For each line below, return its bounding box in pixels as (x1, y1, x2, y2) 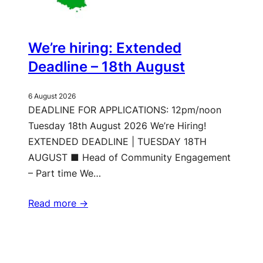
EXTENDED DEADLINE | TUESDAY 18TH (28, 136, 207, 148)
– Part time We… (28, 167, 101, 180)
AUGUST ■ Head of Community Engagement (28, 151, 231, 164)
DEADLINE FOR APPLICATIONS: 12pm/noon (28, 104, 221, 116)
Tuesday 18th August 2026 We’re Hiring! (28, 120, 206, 132)
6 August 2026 (28, 92, 76, 101)
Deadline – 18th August (28, 58, 185, 76)
